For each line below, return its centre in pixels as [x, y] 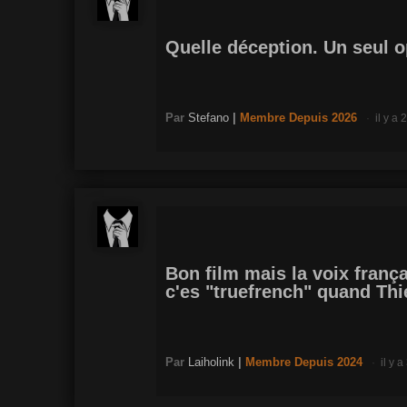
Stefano [208, 117]
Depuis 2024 [328, 362]
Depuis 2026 [323, 117]
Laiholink [211, 362]
